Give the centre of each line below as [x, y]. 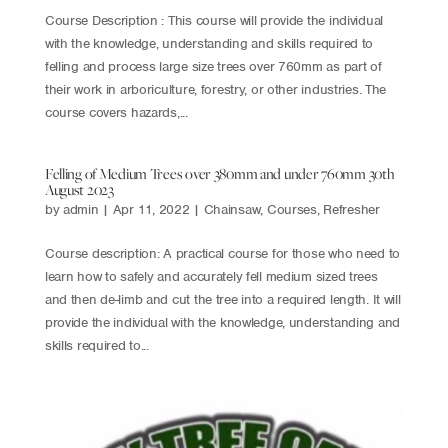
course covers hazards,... [116, 112]
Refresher [351, 209]
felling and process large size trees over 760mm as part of [213, 66]
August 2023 [79, 189]
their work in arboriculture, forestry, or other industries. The [215, 89]
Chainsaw [232, 209]
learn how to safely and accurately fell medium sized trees [211, 276]
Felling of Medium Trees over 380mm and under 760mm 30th [219, 173]
